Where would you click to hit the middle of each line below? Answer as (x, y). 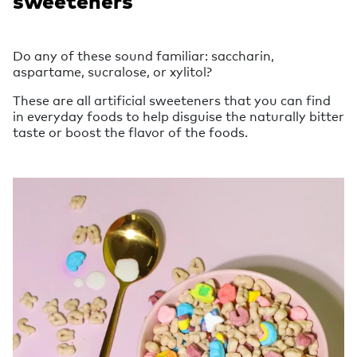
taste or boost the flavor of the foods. (130, 132)
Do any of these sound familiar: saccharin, (143, 55)
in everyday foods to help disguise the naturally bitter (178, 116)
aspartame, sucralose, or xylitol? (112, 71)
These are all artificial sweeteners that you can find (172, 100)
